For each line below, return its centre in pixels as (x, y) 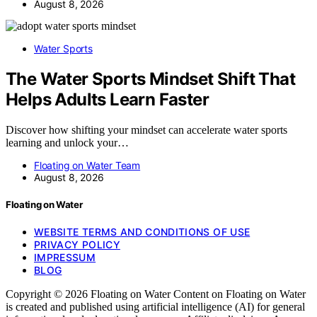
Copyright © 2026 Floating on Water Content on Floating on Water (156, 294)
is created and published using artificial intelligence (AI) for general (155, 307)
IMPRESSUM (65, 258)
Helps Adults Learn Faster (107, 100)
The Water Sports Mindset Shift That (150, 79)
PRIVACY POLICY (77, 245)
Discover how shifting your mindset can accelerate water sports (146, 130)
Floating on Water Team (87, 166)
